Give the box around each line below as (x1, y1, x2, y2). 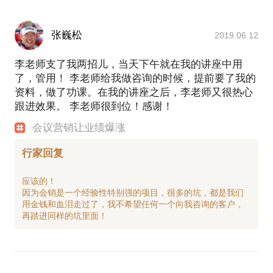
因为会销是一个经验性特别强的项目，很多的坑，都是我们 (22, 188, 244, 197)
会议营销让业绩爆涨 (32, 121, 126, 133)
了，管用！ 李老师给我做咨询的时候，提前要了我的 (15, 72, 256, 84)
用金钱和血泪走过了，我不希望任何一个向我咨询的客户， (22, 199, 244, 209)
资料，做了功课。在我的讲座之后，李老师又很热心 (15, 86, 253, 98)
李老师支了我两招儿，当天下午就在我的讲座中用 (15, 58, 243, 70)
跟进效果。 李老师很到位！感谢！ (15, 100, 173, 112)
